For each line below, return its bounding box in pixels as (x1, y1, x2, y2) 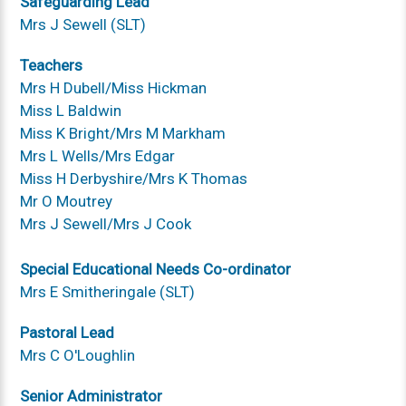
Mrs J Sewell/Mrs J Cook (20, 214, 192, 233)
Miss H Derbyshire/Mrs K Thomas (20, 169, 248, 188)
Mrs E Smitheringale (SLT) (20, 282, 196, 301)
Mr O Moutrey (20, 191, 113, 210)
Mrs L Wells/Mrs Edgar (20, 146, 176, 165)
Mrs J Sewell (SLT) (20, 14, 147, 34)
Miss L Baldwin (20, 101, 122, 120)
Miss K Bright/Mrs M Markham (20, 123, 227, 142)
